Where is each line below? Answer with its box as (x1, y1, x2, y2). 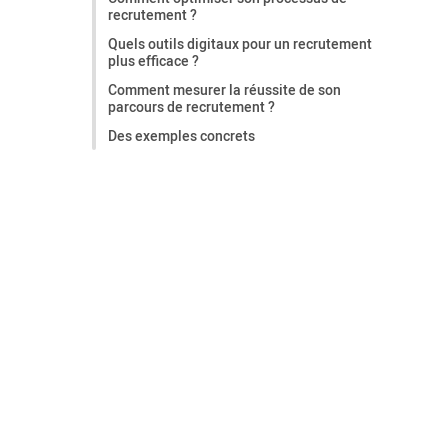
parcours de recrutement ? (108, 97, 275, 116)
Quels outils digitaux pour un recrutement (108, 34, 372, 53)
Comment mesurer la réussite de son (108, 80, 341, 99)
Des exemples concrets (108, 126, 255, 145)
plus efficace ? (108, 51, 199, 70)
